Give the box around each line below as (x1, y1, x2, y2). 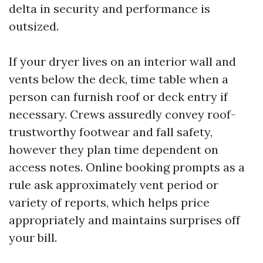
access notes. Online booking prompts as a (9, 160, 245, 175)
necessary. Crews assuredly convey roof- (9, 107, 236, 122)
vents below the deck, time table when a (9, 72, 228, 87)
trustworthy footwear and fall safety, (9, 124, 213, 140)
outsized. (9, 19, 59, 34)
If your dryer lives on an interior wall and (9, 54, 236, 69)
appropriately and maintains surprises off (9, 213, 240, 228)
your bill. (9, 230, 57, 245)
